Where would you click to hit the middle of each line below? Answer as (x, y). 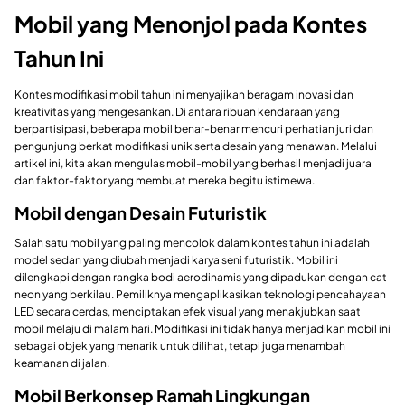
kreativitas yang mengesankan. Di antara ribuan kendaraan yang (177, 111)
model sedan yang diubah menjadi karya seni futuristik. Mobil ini (176, 259)
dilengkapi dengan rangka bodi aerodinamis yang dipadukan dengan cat (201, 277)
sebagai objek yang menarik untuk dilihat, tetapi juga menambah (180, 345)
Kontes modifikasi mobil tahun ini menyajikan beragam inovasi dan (184, 94)
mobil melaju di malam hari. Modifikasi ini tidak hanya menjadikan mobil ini (202, 328)
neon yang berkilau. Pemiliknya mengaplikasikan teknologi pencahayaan (200, 294)
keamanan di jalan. (62, 363)
